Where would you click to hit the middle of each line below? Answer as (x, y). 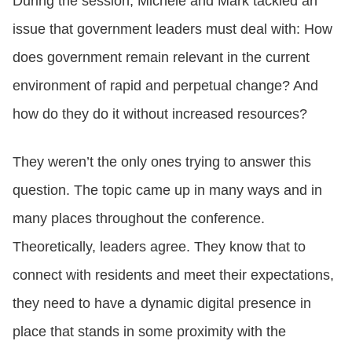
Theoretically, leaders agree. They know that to (159, 247)
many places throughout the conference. (139, 219)
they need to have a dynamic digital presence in (162, 304)
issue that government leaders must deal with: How (172, 29)
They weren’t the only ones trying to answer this (162, 162)
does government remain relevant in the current (161, 58)
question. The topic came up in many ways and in (167, 191)
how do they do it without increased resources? (160, 114)
